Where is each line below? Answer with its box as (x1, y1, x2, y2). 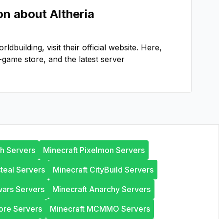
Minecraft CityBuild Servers (53, 165, 153, 175)
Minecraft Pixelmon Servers (43, 145, 145, 155)
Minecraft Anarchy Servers (52, 184, 151, 194)
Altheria (50, 7, 94, 21)
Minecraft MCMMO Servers (50, 204, 150, 214)
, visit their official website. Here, (42, 43, 162, 52)
